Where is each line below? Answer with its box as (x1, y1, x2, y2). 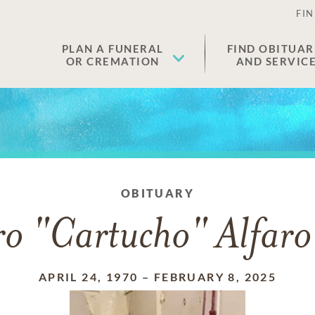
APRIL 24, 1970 (38, 270, 139, 283)
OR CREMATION (65, 55, 160, 67)
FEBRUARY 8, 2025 (153, 270, 277, 283)
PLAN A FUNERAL (61, 42, 164, 55)
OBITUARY (120, 186, 195, 200)
